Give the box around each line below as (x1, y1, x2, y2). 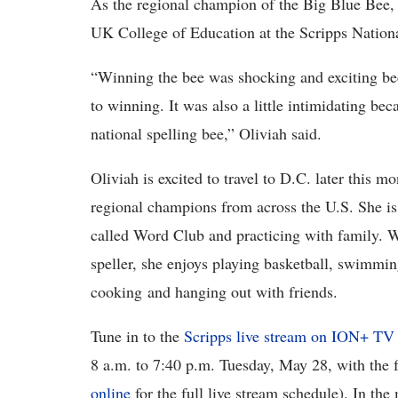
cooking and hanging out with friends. (91, 281, 343, 302)
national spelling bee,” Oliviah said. (91, 123, 327, 144)
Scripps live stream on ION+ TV (184, 325, 394, 346)
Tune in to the (91, 325, 184, 346)
